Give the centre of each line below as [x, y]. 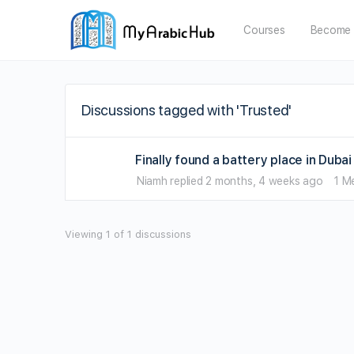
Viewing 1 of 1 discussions [128, 234]
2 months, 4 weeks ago [264, 181]
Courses [264, 30]
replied [186, 181]
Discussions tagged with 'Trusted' [187, 110]
